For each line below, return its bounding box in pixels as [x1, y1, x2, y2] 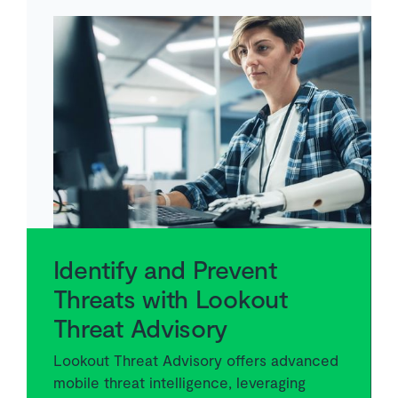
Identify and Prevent [52, 253, 277, 284]
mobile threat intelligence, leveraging [52, 373, 306, 392]
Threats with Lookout [52, 283, 288, 314]
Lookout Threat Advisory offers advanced [52, 351, 338, 370]
